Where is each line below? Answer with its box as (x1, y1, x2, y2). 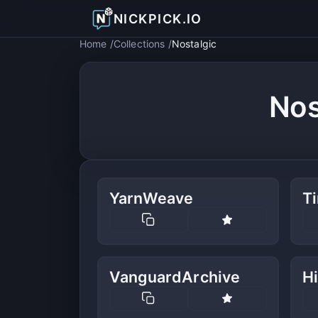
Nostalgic (171, 38, 217, 50)
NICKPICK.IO (114, 11, 202, 26)
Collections (113, 38, 165, 50)
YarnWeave (109, 189, 194, 207)
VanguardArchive (109, 267, 241, 286)
